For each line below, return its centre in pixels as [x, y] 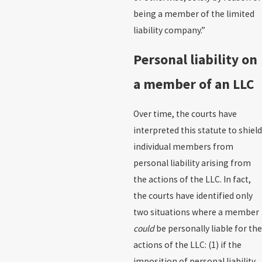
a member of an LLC [194, 84]
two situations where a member [196, 212]
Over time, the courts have [185, 113]
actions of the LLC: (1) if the [187, 244]
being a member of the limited [194, 13]
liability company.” [169, 30]
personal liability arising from [192, 163]
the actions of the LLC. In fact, [192, 179]
